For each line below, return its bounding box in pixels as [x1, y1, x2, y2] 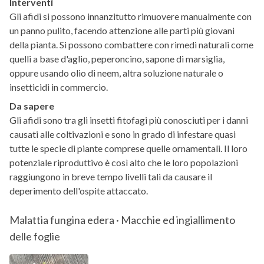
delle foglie [9, 229, 60, 243]
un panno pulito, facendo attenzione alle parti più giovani [9, 25, 235, 37]
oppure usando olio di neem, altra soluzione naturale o [9, 67, 223, 79]
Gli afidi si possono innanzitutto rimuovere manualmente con [9, 11, 252, 22]
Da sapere [9, 100, 54, 112]
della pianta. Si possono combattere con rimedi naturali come [9, 39, 253, 51]
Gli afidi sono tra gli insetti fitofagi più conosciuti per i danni [9, 114, 248, 126]
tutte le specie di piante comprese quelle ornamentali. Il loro [9, 143, 247, 154]
